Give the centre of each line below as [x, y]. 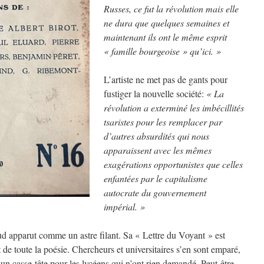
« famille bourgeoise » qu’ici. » [162, 51]
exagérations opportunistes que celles [173, 164]
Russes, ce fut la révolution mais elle [171, 9]
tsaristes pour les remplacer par [163, 122]
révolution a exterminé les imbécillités [174, 108]
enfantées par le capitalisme [156, 178]
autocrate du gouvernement [155, 192]
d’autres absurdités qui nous [156, 136]
